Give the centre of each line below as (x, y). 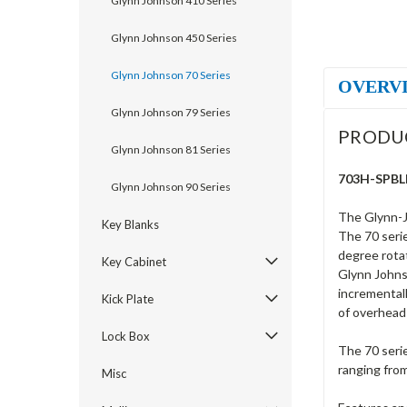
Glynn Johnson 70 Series (171, 75)
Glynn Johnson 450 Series (174, 38)
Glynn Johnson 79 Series (171, 112)
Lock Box (126, 336)
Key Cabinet (134, 262)
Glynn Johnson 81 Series (171, 149)
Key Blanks (130, 224)
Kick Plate (128, 299)
